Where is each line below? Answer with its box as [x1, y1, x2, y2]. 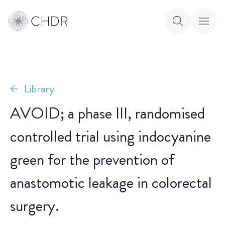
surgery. [10, 194, 59, 217]
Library [24, 81, 54, 96]
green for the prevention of [10, 148, 174, 171]
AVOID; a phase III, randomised [10, 101, 205, 125]
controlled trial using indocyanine [10, 125, 211, 148]
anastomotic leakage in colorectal [10, 171, 212, 194]
